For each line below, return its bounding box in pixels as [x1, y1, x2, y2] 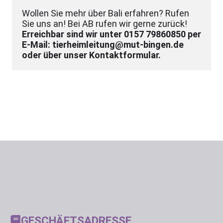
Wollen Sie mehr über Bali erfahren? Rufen [22, 8, 189, 18]
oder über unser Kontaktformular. [22, 50, 161, 60]
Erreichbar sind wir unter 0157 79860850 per [22, 29, 201, 39]
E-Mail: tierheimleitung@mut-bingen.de [22, 39, 184, 50]
